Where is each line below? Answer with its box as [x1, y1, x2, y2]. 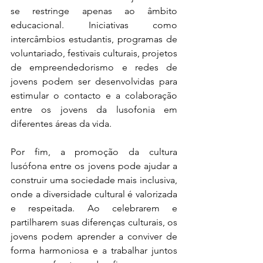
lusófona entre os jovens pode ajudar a [11, 160, 177, 171]
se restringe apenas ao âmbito [11, 5, 177, 16]
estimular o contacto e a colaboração [11, 90, 177, 101]
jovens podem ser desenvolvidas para [11, 76, 177, 87]
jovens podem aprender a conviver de [11, 231, 177, 242]
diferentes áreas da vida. [11, 118, 112, 129]
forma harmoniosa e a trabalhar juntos [11, 245, 177, 256]
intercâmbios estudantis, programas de [11, 33, 177, 45]
